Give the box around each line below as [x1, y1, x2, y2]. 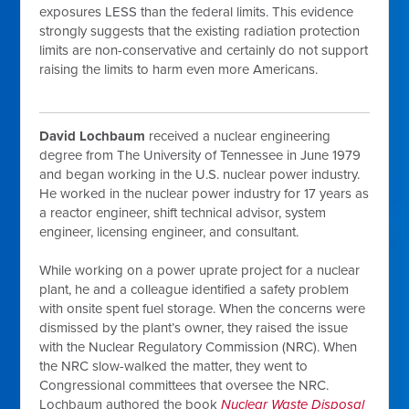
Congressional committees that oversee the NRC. [39, 377, 330, 393]
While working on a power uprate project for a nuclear [39, 262, 361, 278]
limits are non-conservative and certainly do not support [39, 42, 369, 58]
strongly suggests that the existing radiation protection [39, 23, 361, 39]
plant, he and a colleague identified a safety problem [39, 281, 350, 298]
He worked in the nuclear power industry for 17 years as [39, 185, 370, 202]
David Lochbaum [39, 128, 150, 144]
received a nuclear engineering [149, 128, 331, 144]
